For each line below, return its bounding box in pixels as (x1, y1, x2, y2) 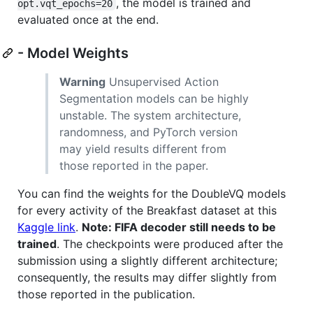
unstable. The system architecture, (59, 108, 241, 122)
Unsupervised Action (105, 74, 219, 89)
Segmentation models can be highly (59, 91, 249, 105)
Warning (59, 74, 105, 89)
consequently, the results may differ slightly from (17, 270, 277, 284)
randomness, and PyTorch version (59, 124, 238, 139)
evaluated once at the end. (17, 12, 159, 27)
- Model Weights (17, 44, 129, 61)
